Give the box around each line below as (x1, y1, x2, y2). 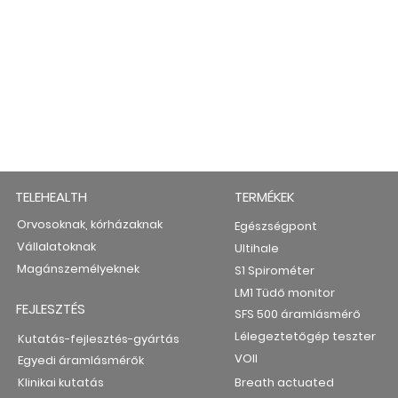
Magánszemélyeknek (16, 260, 139, 277)
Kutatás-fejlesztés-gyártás (17, 330, 179, 347)
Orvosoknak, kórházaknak (16, 216, 163, 233)
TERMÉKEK (235, 187, 295, 206)
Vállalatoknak (16, 238, 96, 255)
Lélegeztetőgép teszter (235, 328, 377, 345)
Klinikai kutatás (17, 374, 104, 391)
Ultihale (235, 240, 280, 257)
